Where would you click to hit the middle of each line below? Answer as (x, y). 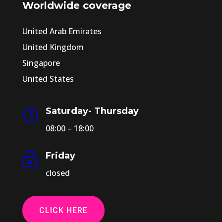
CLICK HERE (63, 210)
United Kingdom (53, 47)
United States (48, 79)
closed (57, 173)
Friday (60, 155)
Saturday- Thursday (92, 111)
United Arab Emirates (62, 31)
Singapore (41, 63)
